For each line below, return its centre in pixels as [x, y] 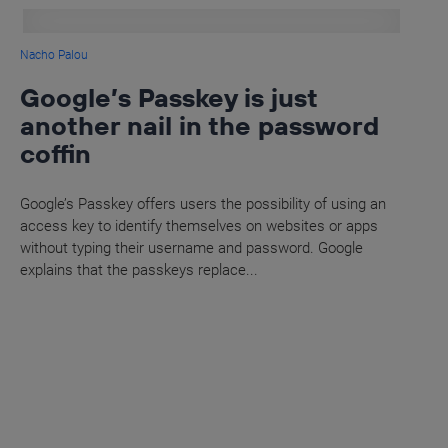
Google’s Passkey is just [169, 97]
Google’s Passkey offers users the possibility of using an [203, 203]
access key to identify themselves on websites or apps [199, 225]
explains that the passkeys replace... [139, 269]
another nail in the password [200, 125]
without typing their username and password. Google [192, 247]
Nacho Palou [54, 54]
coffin [56, 153]
